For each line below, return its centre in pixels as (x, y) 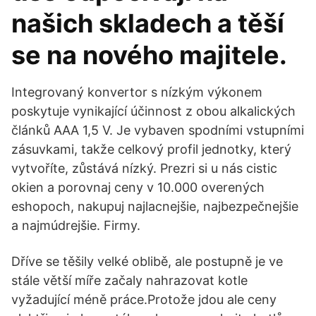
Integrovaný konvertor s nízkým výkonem (137, 92)
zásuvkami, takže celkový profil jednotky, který (151, 149)
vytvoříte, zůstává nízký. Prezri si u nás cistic (144, 168)
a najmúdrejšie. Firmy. (76, 225)
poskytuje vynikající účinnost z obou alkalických (153, 111)
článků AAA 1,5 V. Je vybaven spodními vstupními (158, 130)
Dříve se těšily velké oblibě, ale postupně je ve (147, 261)
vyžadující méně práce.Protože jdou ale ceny (144, 299)
